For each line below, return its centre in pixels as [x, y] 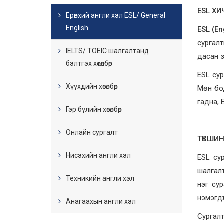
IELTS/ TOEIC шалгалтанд [107, 51]
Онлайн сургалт [92, 132]
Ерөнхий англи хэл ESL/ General [116, 15]
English [77, 28]
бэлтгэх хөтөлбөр [89, 63]
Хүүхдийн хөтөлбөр [92, 86]
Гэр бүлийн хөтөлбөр [94, 109]
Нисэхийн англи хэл [98, 155]
